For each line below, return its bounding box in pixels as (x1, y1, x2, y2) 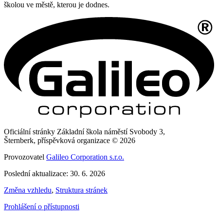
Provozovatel (4, 153, 46, 162)
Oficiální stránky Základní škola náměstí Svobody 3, (4, 127, 165, 136)
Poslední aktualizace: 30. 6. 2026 (4, 169, 105, 178)
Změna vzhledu (4, 186, 52, 195)
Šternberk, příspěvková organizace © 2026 (4, 136, 135, 145)
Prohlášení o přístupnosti (4, 202, 79, 211)
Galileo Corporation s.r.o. (46, 153, 124, 162)
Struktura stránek (55, 186, 108, 195)
